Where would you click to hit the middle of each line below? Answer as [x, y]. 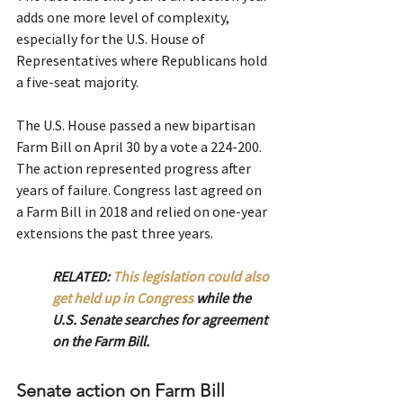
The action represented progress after [135, 169]
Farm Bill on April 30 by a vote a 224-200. [140, 147]
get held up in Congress [123, 298]
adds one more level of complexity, [124, 18]
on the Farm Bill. [101, 341]
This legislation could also [192, 277]
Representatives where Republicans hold [143, 61]
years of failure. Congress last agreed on [140, 190]
